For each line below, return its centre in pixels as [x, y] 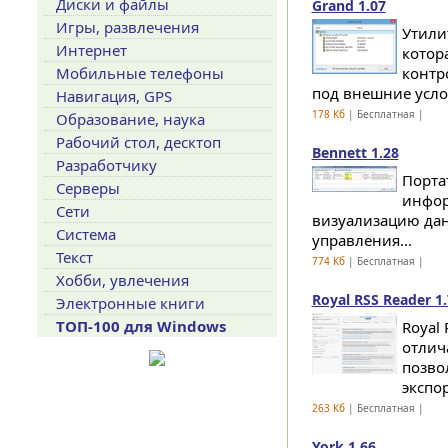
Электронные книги [130, 303]
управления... [361, 240]
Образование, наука [130, 119]
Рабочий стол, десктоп [138, 142]
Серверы [87, 188]
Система [85, 234]
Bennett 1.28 [355, 152]
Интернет [91, 50]
